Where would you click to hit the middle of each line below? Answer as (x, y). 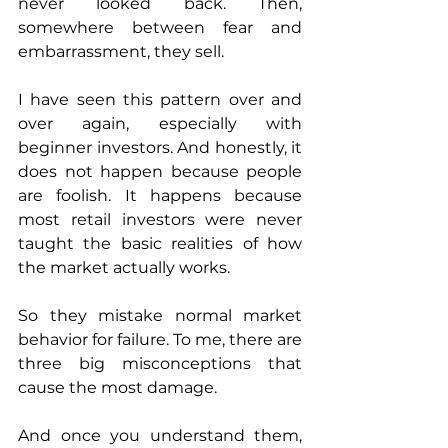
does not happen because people (160, 172)
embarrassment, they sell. (121, 52)
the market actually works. (124, 268)
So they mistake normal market (160, 316)
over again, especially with (160, 124)
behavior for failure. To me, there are (160, 340)
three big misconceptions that (160, 364)
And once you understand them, (160, 436)
